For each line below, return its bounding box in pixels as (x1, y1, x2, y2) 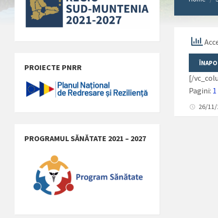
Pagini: (189, 85, 213, 95)
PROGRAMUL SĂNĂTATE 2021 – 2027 (24, 133, 146, 143)
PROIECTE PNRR (24, 62, 82, 73)
